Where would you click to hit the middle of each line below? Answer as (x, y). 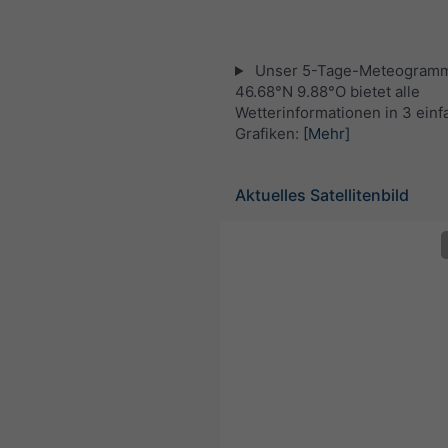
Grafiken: (269, 133)
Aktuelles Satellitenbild (322, 195)
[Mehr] (326, 133)
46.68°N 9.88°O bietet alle (327, 91)
